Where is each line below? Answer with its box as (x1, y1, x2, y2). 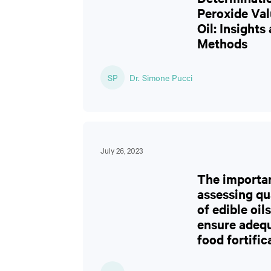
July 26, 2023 (100, 145, 143, 155)
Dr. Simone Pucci (129, 71, 192, 83)
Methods (197, 34, 247, 51)
